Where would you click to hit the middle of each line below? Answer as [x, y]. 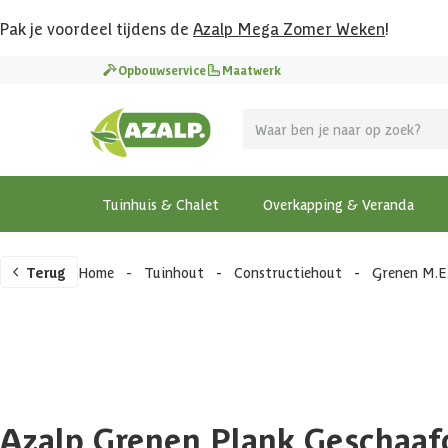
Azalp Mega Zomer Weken [289, 28]
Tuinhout [174, 272]
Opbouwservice [162, 69]
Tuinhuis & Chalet [160, 204]
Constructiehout [288, 272]
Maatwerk [251, 69]
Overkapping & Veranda [338, 204]
